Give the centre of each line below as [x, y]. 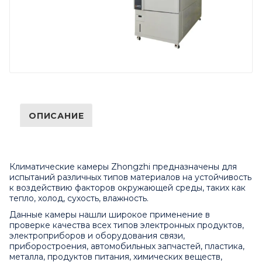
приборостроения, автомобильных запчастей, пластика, [127, 247]
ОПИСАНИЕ [56, 116]
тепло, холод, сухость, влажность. [79, 199]
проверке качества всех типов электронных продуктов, [127, 225]
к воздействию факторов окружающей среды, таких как [127, 188]
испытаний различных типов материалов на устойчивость [130, 177]
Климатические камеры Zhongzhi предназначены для [123, 167]
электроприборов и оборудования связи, [97, 236]
